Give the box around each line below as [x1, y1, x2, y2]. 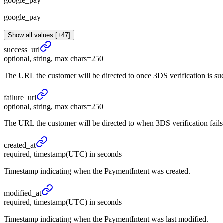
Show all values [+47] [8, 31, 70, 39]
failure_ [4, 93, 28, 102]
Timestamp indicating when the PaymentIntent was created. [4, 167, 190, 176]
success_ [4, 45, 31, 54]
